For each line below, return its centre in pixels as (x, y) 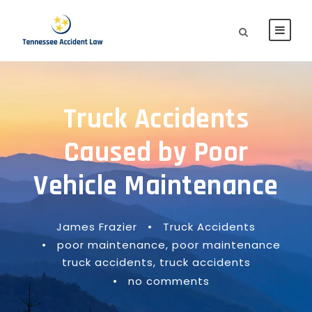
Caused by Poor (156, 153)
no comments (169, 281)
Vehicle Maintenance (156, 186)
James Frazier (97, 227)
